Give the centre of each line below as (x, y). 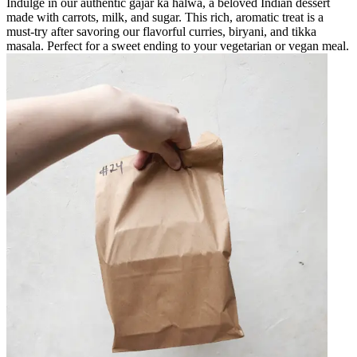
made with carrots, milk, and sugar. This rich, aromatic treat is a (165, 17)
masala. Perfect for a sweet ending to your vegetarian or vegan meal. (178, 45)
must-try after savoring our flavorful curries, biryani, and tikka (161, 31)
